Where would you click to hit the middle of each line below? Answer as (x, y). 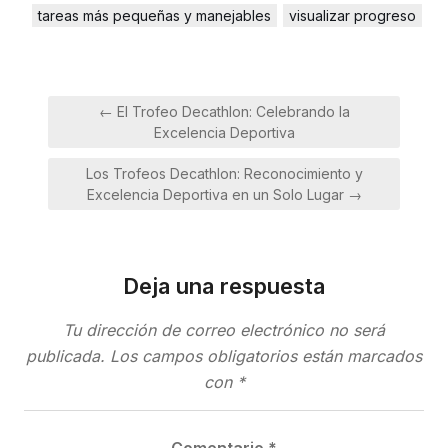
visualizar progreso (352, 15)
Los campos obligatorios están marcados (266, 356)
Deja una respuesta (224, 286)
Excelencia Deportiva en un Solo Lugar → (224, 194)
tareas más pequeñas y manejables (154, 15)
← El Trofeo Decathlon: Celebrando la (224, 111)
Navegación (104, 103)
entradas (87, 159)
